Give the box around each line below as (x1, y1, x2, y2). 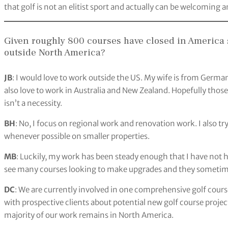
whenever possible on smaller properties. (4, 131, 150, 141)
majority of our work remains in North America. (4, 210, 174, 220)
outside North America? (4, 46, 105, 59)
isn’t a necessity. (4, 98, 62, 108)
